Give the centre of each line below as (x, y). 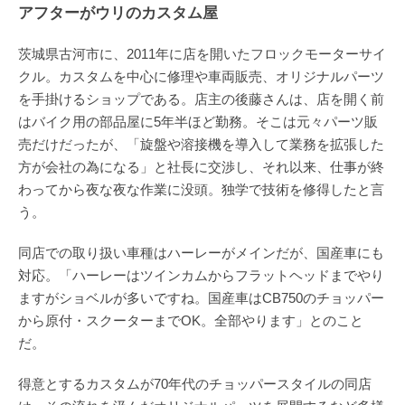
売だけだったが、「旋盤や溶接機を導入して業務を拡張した (201, 144)
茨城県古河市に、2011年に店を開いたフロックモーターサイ (202, 53)
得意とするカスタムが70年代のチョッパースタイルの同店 (195, 383)
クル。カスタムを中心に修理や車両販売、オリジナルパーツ (201, 76)
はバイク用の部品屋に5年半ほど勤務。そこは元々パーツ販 (198, 121)
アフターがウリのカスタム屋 (118, 13)
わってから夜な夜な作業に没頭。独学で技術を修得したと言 (201, 189)
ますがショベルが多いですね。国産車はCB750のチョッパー (201, 297)
